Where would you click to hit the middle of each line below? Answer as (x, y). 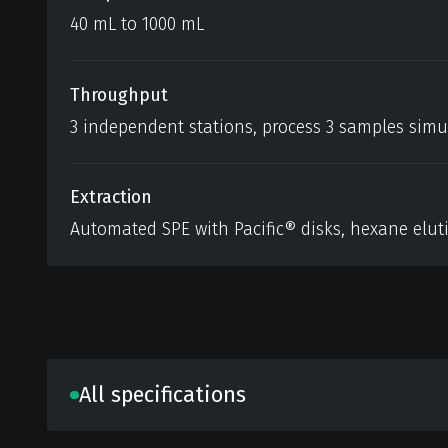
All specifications (162, 394)
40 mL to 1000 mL (137, 24)
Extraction (111, 197)
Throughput (119, 94)
